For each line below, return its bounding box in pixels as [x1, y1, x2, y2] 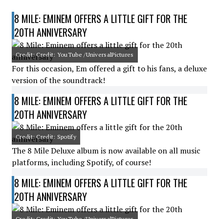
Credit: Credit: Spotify [16, 133, 76, 140]
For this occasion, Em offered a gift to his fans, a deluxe [12, 63, 207, 74]
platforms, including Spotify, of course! [12, 157, 151, 168]
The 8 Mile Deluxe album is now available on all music [12, 145, 200, 156]
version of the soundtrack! [12, 75, 105, 86]
